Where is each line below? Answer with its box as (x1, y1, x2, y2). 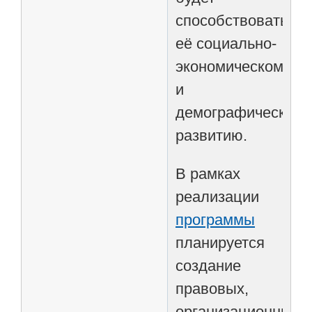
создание (175, 256, 242, 274)
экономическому (175, 57, 292, 75)
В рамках (175, 164, 241, 182)
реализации (175, 187, 260, 205)
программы (175, 210, 256, 228)
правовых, (175, 279, 249, 297)
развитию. (175, 126, 248, 144)
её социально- (175, 34, 277, 52)
